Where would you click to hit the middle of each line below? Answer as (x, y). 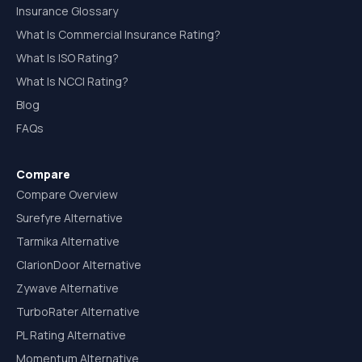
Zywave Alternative (67, 288)
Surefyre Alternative (69, 218)
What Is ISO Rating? (67, 58)
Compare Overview (67, 194)
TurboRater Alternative (78, 311)
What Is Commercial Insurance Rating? (118, 34)
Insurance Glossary (67, 11)
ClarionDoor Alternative (79, 265)
